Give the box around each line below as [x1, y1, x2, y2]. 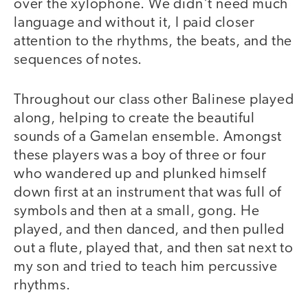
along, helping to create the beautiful [14, 111, 255, 126]
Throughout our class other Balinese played [14, 93, 294, 108]
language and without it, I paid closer [14, 15, 255, 30]
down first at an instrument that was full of [14, 186, 282, 201]
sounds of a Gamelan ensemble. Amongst [14, 130, 282, 145]
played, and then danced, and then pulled [14, 223, 285, 238]
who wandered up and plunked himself [14, 167, 266, 182]
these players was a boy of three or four [14, 148, 267, 164]
